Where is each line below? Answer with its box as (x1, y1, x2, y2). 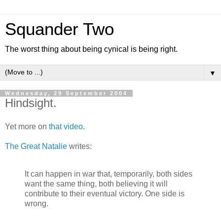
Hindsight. (5, 96, 57, 110)
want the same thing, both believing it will (25, 179, 168, 188)
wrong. (25, 199, 48, 208)
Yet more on (5, 122, 49, 131)
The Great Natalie (5, 142, 67, 150)
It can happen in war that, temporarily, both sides (25, 169, 192, 178)
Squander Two (5, 20, 114, 38)
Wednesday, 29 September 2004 (5, 90, 128, 96)
